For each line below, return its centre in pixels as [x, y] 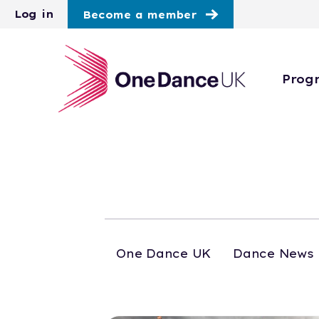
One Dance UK [164, 253]
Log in [34, 14]
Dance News [273, 253]
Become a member [140, 15]
